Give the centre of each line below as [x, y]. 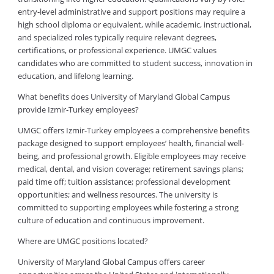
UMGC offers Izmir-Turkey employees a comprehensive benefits [133, 131]
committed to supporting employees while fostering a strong [128, 208]
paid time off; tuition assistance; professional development [124, 182]
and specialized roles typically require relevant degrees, [117, 38]
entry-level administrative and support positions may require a [131, 12]
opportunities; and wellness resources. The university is [117, 195]
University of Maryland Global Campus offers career [111, 262]
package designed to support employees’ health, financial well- [131, 143]
